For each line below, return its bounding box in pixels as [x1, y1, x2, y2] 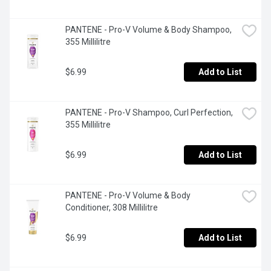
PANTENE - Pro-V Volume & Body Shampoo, [65, 25, 232, 35]
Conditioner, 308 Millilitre [65, 203, 158, 213]
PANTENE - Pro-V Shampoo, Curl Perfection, [65, 108, 233, 118]
